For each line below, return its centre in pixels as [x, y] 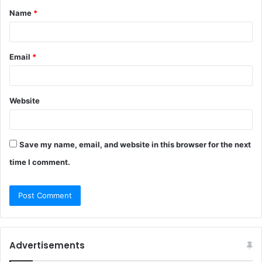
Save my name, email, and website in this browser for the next [135, 144]
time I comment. [40, 162]
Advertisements [47, 245]
